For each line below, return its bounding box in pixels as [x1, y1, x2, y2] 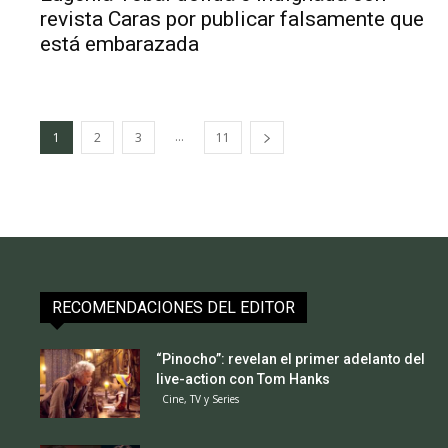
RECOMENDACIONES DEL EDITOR [51, 297, 295, 317]
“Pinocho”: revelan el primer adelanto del [155, 350, 425, 367]
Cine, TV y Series [161, 391, 239, 406]
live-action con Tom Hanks [155, 370, 330, 387]
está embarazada [40, 31, 200, 56]
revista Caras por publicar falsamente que [40, 6, 425, 31]
